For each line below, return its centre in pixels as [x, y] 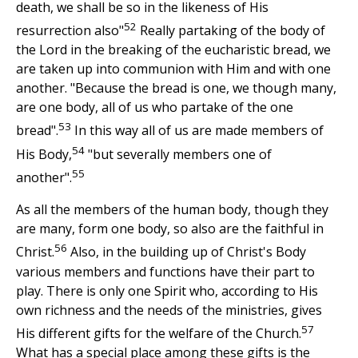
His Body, [44, 155]
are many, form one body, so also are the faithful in [170, 229]
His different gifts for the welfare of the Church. [159, 334]
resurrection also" [70, 31]
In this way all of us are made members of [197, 131]
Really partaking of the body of [231, 31]
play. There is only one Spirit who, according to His [167, 290]
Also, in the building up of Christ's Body [187, 252]
